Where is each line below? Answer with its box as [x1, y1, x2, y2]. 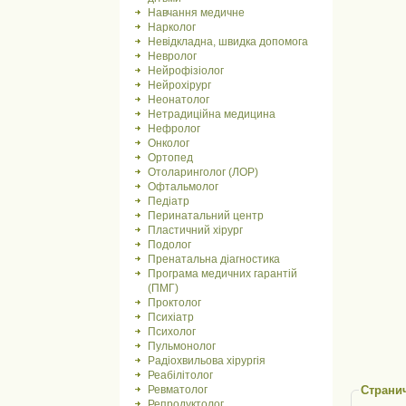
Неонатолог [148, 93, 209, 106]
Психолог [148, 325, 196, 338]
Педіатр [148, 195, 189, 208]
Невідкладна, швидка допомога [148, 35, 308, 48]
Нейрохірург [148, 79, 211, 92]
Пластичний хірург [148, 224, 243, 237]
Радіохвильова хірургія [148, 354, 266, 367]
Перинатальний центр [148, 209, 264, 222]
